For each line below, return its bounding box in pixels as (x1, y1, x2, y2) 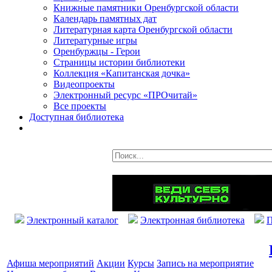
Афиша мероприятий (7, 258, 94, 268)
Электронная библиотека (140, 215, 245, 225)
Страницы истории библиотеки (53, 57, 185, 67)
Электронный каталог (27, 215, 118, 225)
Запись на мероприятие (157, 258, 254, 268)
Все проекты (53, 101, 106, 111)
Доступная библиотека (29, 112, 124, 122)
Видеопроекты (53, 79, 115, 89)
